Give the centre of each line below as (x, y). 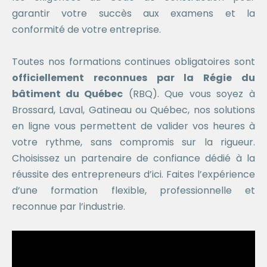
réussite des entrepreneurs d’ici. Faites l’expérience (133, 175)
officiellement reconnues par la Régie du (133, 78)
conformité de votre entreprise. (86, 30)
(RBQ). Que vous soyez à (189, 94)
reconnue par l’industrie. (69, 207)
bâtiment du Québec (67, 94)
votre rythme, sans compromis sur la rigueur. (133, 142)
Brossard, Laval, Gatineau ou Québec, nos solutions (133, 110)
